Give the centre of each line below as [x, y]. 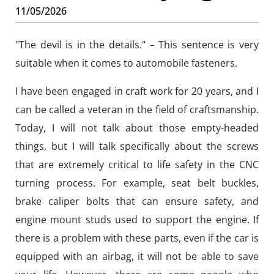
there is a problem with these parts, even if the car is [137, 238]
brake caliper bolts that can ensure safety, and [137, 201]
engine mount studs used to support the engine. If [137, 220]
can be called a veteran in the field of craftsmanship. [137, 109]
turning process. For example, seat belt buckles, [137, 183]
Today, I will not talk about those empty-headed [137, 128]
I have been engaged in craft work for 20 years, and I [137, 91]
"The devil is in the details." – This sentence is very [137, 45]
